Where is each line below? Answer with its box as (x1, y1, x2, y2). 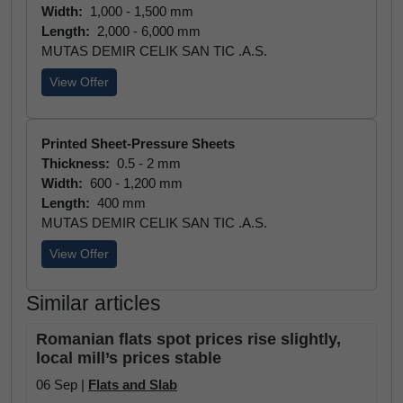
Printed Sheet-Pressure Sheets (41, 136, 235, 151)
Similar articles (26, 291, 161, 315)
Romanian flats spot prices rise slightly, (36, 330, 341, 348)
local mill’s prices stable (36, 349, 221, 367)
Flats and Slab (88, 377, 177, 392)
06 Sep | (36, 377, 88, 392)
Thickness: (41, 156, 113, 171)
